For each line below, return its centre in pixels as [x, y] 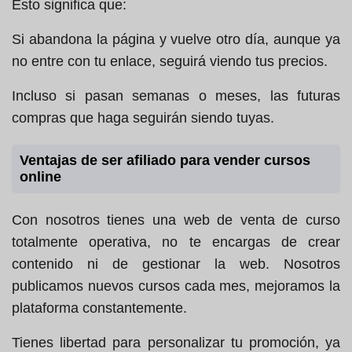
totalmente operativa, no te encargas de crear [176, 242]
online [40, 177]
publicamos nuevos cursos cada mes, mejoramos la [176, 286]
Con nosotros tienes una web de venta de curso [176, 220]
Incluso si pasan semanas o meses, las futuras [176, 96]
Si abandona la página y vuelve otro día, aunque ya [176, 40]
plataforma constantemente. [99, 308]
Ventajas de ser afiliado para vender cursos [165, 161]
